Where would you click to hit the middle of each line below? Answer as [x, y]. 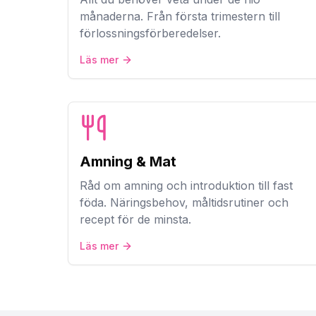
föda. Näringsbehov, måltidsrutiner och [184, 202]
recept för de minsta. [135, 219]
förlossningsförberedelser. [150, 33]
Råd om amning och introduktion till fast [186, 186]
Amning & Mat [128, 162]
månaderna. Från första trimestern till [180, 16]
